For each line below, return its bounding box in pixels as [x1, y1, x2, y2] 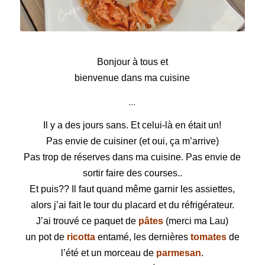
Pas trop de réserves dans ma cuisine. [24, 152, 186, 163]
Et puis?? [30, 184, 72, 195]
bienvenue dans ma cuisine [75, 73, 190, 83]
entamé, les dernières [95, 232, 190, 243]
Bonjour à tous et [96, 57, 168, 67]
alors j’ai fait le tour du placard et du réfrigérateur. [30, 200, 234, 211]
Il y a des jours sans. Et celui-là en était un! [43, 120, 222, 131]
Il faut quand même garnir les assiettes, [72, 184, 235, 195]
